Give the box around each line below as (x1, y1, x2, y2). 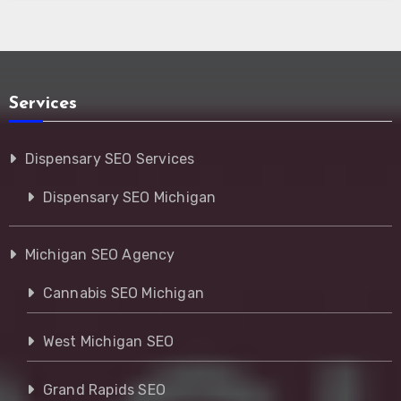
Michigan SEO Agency (24, 245, 175, 263)
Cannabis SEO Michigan (42, 284, 204, 302)
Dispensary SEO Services (24, 149, 195, 167)
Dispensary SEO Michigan (42, 188, 217, 206)
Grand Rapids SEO (42, 380, 166, 398)
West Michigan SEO (42, 332, 175, 350)
